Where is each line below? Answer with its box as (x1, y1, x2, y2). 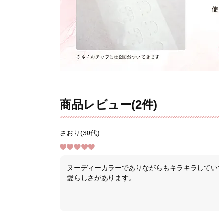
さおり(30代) (60, 129, 100, 137)
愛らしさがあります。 (67, 174, 135, 182)
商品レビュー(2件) (60, 97, 157, 111)
